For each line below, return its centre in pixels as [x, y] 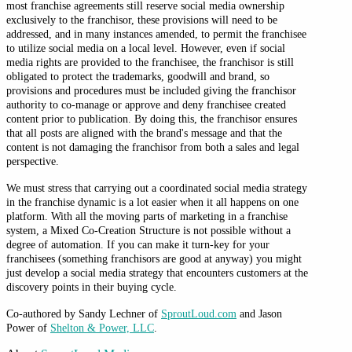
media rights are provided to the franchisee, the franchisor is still [150, 62]
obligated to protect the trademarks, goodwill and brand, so [138, 76]
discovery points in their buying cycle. [92, 286]
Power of [28, 327]
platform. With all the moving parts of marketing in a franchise [147, 216]
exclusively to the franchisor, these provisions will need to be [142, 19]
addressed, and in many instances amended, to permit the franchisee [156, 33]
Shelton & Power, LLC [102, 327]
